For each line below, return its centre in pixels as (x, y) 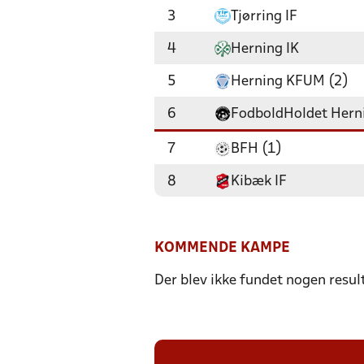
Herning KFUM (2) (290, 82)
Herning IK (265, 49)
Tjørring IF (264, 17)
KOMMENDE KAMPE (222, 248)
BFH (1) (256, 149)
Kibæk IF (259, 182)
